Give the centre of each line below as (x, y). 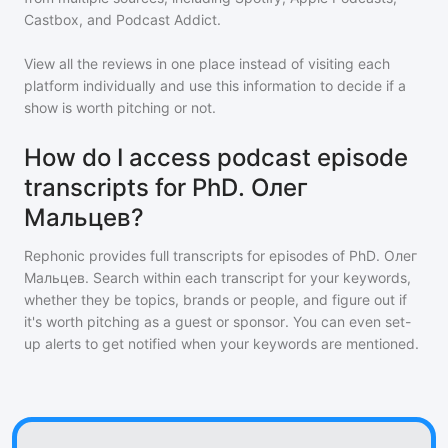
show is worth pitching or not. (120, 108)
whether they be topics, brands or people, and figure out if (215, 300)
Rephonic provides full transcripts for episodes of (186, 256)
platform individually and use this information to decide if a (215, 86)
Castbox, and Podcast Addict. (122, 20)
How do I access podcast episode (216, 158)
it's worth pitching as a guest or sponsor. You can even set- (217, 322)
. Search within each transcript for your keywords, (248, 278)
